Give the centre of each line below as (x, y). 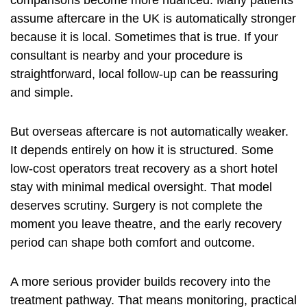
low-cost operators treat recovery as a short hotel (144, 169)
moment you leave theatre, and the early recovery (146, 224)
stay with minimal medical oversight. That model (141, 187)
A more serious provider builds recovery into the (140, 282)
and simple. (42, 93)
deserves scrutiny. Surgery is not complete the (136, 206)
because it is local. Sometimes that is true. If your (144, 37)
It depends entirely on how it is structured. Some (142, 150)
